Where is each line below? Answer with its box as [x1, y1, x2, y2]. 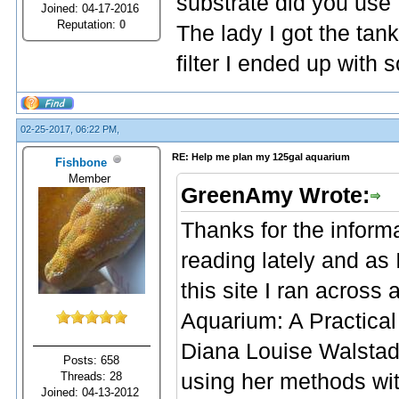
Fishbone [55, 155, 107, 169]
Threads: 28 [61, 369, 123, 383]
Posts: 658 [63, 353, 120, 367]
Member [69, 171, 115, 185]
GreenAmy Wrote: [181, 183, 370, 208]
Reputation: [57, 17, 120, 31]
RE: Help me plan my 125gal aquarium [172, 151, 350, 162]
